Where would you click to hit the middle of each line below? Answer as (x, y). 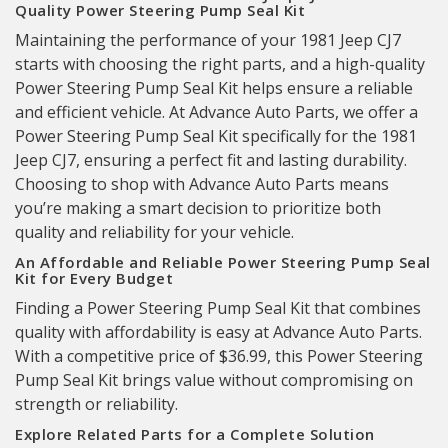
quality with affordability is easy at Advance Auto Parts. (218, 332)
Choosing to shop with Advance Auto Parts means (202, 184)
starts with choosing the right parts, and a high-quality (220, 64)
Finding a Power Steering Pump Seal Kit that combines (218, 308)
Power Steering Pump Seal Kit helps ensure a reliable (214, 88)
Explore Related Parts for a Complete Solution (195, 434)
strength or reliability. (96, 404)
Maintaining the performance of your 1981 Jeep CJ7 (208, 40)
